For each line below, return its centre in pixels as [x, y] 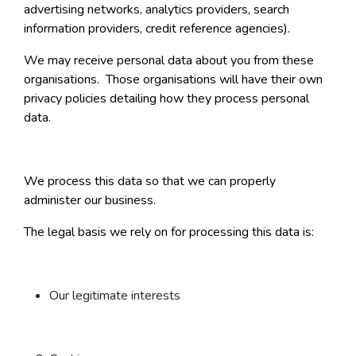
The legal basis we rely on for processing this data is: [169, 232]
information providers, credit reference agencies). [157, 29]
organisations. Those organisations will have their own [173, 80]
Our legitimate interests [115, 296]
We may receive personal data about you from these [169, 61]
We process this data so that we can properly [150, 182]
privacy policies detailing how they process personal [166, 99]
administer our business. [90, 201]
